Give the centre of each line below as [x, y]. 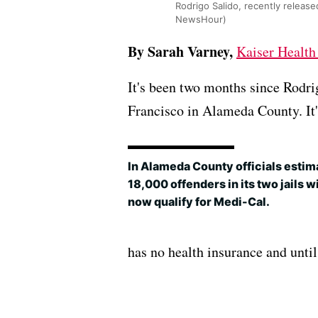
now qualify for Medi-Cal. [199, 202]
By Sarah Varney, [180, 51]
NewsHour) [201, 19]
